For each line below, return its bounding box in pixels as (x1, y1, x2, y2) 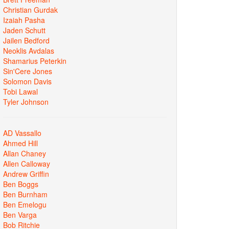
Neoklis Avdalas (3, 45, 54, 56)
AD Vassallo (3, 127, 41, 138)
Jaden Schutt (3, 25, 45, 35)
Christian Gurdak (3, 4, 58, 15)
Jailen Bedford (3, 35, 50, 45)
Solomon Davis (3, 76, 52, 86)
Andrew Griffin (3, 168, 49, 179)
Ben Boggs (3, 178, 38, 189)
